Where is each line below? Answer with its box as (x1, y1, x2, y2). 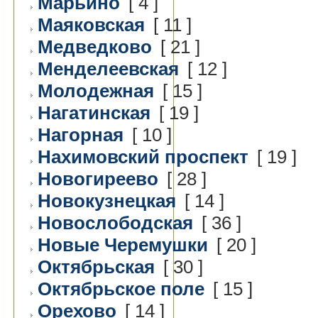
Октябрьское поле (38, 278, 204, 300)
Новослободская (38, 212, 193, 234)
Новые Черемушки (38, 234, 208, 256)
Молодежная (38, 80, 154, 102)
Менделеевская (38, 58, 179, 79)
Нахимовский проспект (38, 146, 248, 168)
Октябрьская (38, 256, 155, 278)
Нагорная (38, 124, 124, 146)
